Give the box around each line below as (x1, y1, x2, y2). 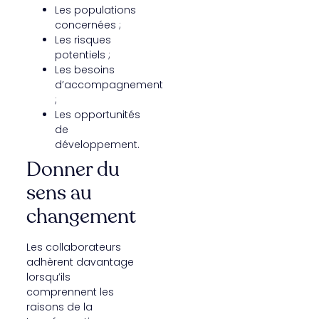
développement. (54, 137, 140, 152)
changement (26, 202, 136, 230)
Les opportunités (54, 107, 140, 122)
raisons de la (26, 299, 93, 314)
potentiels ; (54, 47, 110, 62)
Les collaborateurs (26, 239, 121, 254)
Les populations (54, 2, 136, 17)
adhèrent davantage (26, 254, 134, 269)
